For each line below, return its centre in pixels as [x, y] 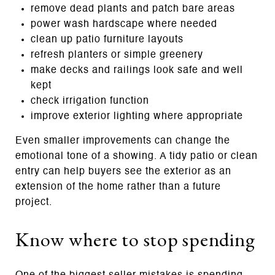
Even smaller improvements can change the [123, 141]
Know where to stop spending [135, 239]
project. [34, 202]
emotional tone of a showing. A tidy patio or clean [137, 156]
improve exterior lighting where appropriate [137, 116]
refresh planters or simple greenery [117, 55]
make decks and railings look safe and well [137, 70]
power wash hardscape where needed [124, 24]
